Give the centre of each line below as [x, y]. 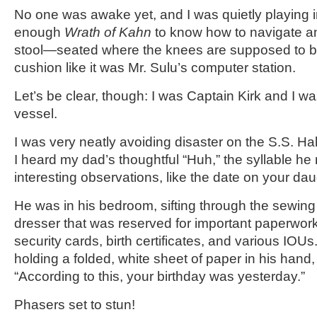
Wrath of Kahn [110, 32]
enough [39, 32]
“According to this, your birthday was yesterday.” [160, 276]
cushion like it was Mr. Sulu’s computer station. [155, 68]
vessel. [36, 114]
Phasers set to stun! [75, 305]
